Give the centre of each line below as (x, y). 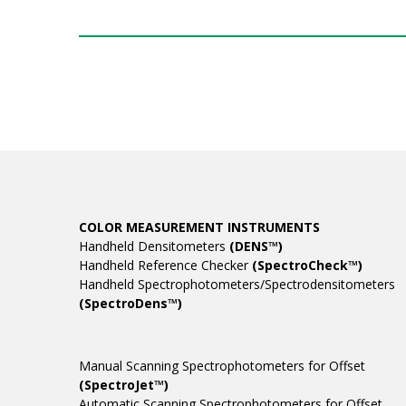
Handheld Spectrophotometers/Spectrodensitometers (237, 285)
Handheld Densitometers (154, 246)
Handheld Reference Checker (165, 266)
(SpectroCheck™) (307, 266)
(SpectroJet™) (124, 385)
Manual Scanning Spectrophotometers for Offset (222, 366)
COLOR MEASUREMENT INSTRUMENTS (199, 227)
